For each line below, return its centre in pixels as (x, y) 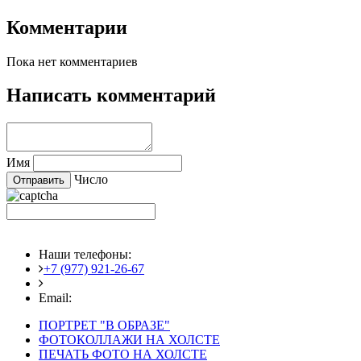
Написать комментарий (111, 95)
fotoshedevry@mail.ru (132, 298)
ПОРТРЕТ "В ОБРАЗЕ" (104, 326)
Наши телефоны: (85, 255)
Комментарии (67, 27)
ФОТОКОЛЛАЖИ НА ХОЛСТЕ (129, 340)
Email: (57, 298)
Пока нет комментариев (72, 61)
